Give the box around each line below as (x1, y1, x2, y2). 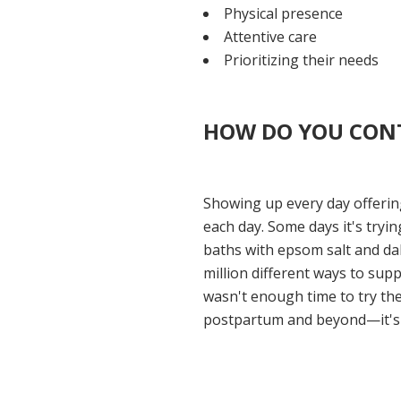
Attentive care (224, 26, 318, 47)
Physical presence (224, 3, 347, 23)
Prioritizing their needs (224, 49, 380, 70)
